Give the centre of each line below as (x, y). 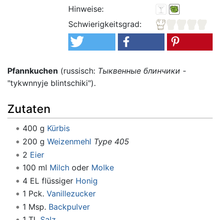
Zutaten (29, 109)
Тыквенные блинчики (139, 70)
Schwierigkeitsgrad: (105, 24)
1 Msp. (35, 206)
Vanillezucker (71, 194)
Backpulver (69, 206)
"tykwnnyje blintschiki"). (52, 83)
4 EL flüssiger (49, 180)
